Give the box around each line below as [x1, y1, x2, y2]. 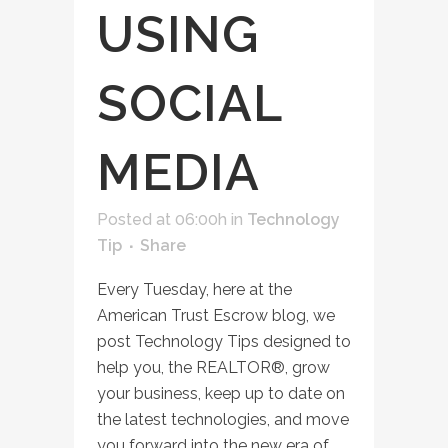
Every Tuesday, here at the [97, 280, 292, 299]
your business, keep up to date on [97, 384, 345, 403]
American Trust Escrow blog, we [97, 306, 335, 325]
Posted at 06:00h [97, 210, 227, 229]
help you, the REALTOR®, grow [97, 358, 330, 377]
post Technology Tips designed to [97, 332, 351, 351]
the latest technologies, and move [97, 410, 349, 429]
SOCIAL [97, 74, 282, 133]
